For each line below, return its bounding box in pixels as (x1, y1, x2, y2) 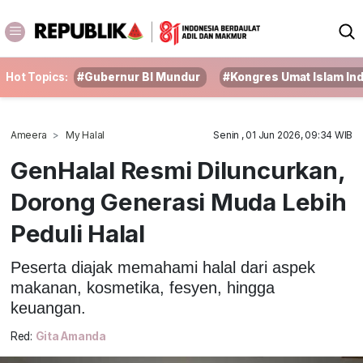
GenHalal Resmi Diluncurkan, (10, 156, 345, 185)
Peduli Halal (10, 219, 145, 248)
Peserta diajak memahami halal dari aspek (10, 258, 315, 276)
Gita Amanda (35, 330, 106, 344)
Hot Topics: (6, 70, 68, 83)
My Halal (66, 129, 105, 141)
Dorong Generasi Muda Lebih (10, 187, 347, 216)
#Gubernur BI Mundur (77, 70, 201, 83)
